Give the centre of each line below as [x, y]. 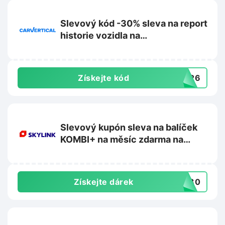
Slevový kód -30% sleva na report [134, 24]
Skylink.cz [83, 152]
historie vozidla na [100, 36]
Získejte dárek [103, 182]
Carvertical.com [96, 48]
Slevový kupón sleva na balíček [94, 128]
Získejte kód [103, 78]
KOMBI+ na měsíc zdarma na [122, 140]
